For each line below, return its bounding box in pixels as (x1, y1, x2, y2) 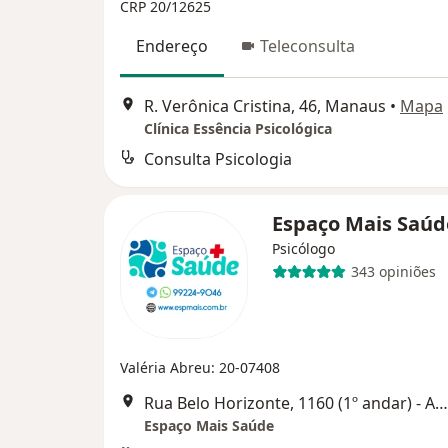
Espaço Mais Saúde (144, 415, 274, 435)
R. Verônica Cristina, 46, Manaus (144, 94, 386, 117)
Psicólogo (272, 238, 335, 258)
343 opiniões (350, 262, 436, 281)
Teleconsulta (260, 35, 355, 58)
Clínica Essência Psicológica (144, 118, 332, 138)
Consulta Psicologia (144, 147, 292, 170)
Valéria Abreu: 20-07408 (120, 357, 280, 377)
